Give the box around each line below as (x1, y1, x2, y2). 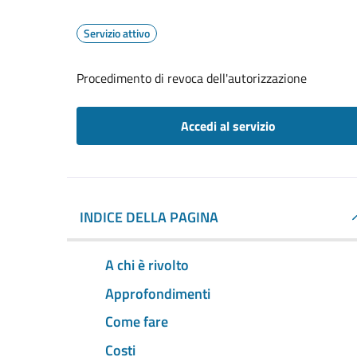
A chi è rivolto (105, 253, 189, 276)
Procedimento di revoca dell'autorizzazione (76, 69, 307, 88)
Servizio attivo (84, 25, 150, 41)
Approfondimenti (105, 282, 210, 304)
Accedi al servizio (180, 116, 276, 135)
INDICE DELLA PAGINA (80, 206, 218, 228)
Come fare (105, 311, 168, 333)
